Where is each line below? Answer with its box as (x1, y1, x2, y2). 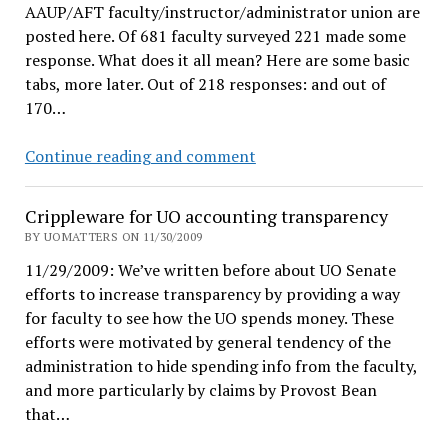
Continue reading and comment (24, 145, 256, 167)
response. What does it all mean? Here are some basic (24, 49, 410, 71)
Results (254, 192, 308, 214)
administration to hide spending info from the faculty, (24, 355, 417, 377)
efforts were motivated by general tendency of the (24, 331, 391, 353)
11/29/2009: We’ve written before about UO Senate (24, 259, 396, 281)
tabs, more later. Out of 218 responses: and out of (24, 73, 386, 95)
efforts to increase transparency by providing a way (24, 283, 400, 305)
